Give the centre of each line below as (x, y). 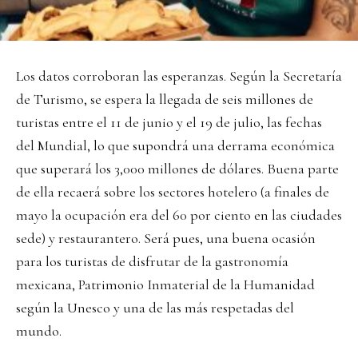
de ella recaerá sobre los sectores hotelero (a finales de (173, 192)
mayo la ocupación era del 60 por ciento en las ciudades (179, 215)
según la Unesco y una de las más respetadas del (155, 308)
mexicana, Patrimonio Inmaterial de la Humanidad (165, 285)
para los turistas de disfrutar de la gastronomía (152, 262)
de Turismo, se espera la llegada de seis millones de (165, 99)
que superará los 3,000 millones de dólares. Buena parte (177, 169)
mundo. (39, 331)
